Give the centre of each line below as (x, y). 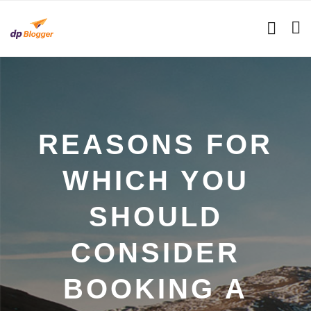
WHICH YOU (155, 180)
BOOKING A (155, 289)
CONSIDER (155, 253)
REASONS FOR (155, 144)
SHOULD (155, 217)
